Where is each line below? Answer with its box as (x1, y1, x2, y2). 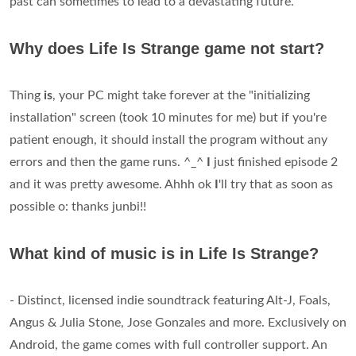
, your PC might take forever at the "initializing (52, 89, 310, 103)
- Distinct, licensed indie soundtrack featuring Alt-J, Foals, (10, 294, 331, 308)
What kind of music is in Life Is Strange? (10, 245, 319, 263)
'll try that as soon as (219, 178, 333, 192)
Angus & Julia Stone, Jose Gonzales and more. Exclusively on (10, 316, 346, 330)
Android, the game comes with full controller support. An (10, 339, 327, 352)
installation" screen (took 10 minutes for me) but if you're (10, 111, 327, 125)
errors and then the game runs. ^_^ (10, 156, 207, 169)
